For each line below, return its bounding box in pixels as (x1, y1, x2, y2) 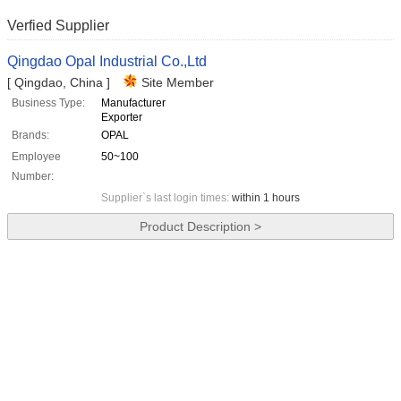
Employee (12, 150, 61, 164)
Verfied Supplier (7, 18, 109, 34)
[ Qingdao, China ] (7, 75, 110, 90)
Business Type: (12, 97, 85, 110)
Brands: (12, 129, 49, 142)
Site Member (141, 75, 214, 90)
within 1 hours (232, 192, 300, 205)
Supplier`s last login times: (101, 192, 232, 205)
